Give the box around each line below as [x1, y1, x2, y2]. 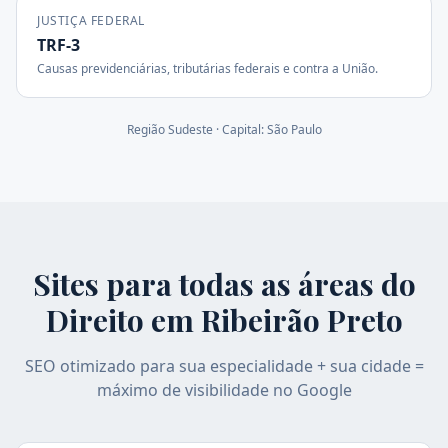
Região [126, 121, 168, 138]
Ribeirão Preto [200, 300, 403, 340]
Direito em [45, 300, 201, 340]
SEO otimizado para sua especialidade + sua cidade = [24, 355, 424, 377]
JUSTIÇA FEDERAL [37, 12, 145, 29]
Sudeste [167, 121, 213, 138]
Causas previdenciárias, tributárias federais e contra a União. [37, 60, 378, 77]
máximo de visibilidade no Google [96, 379, 352, 401]
